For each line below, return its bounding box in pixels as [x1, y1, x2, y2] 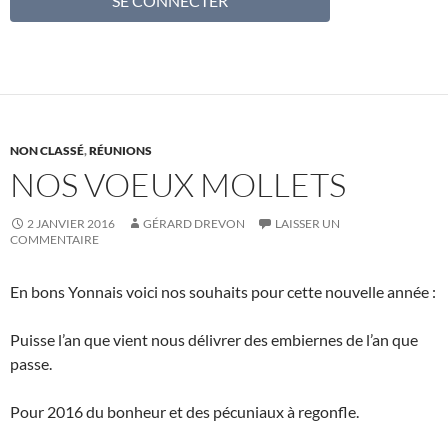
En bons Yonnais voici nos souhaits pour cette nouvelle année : [10, 282, 436, 302]
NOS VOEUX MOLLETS [10, 164, 346, 206]
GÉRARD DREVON [143, 216, 245, 232]
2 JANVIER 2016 [27, 216, 115, 232]
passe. [10, 354, 52, 374]
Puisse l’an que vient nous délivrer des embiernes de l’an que [10, 330, 418, 350]
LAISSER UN [275, 216, 340, 232]
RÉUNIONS [89, 143, 152, 159]
